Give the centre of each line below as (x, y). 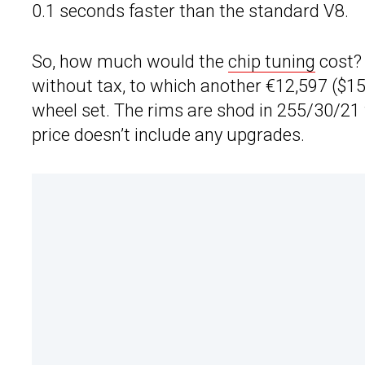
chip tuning (272, 62)
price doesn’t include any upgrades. (168, 135)
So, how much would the (130, 62)
